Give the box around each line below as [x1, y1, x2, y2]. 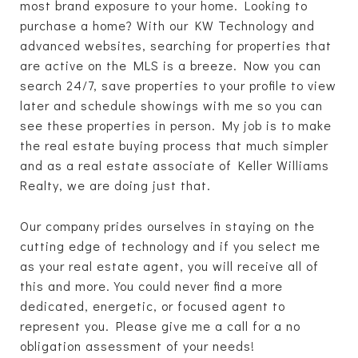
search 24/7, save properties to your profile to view [20, 76, 336, 93]
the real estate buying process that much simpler [20, 136, 328, 153]
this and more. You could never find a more [20, 277, 283, 295]
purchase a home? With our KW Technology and [20, 16, 315, 34]
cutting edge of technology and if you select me [20, 237, 320, 255]
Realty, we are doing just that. [20, 176, 211, 193]
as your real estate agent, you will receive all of [20, 257, 319, 275]
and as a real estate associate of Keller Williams [20, 156, 329, 173]
